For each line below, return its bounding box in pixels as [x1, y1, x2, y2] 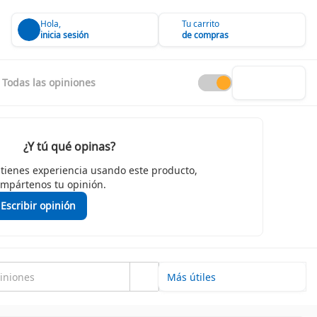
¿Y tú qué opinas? [23, 139, 115, 154]
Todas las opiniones [2, 76, 96, 89]
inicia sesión [40, 29, 88, 41]
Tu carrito [182, 18, 219, 30]
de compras [182, 29, 229, 41]
